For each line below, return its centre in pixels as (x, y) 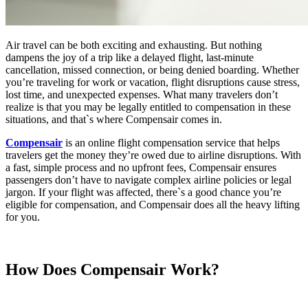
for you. (23, 217)
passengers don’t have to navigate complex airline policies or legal (148, 179)
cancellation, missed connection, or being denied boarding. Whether (152, 69)
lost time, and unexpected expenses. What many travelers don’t (142, 94)
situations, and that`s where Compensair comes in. (114, 119)
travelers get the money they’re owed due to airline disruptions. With (153, 155)
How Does (43, 269)
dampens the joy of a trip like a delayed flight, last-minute (130, 57)
